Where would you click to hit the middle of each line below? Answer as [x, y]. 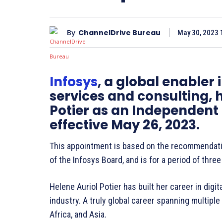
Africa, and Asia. [78, 215]
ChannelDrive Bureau [119, 32]
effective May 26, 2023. [125, 125]
